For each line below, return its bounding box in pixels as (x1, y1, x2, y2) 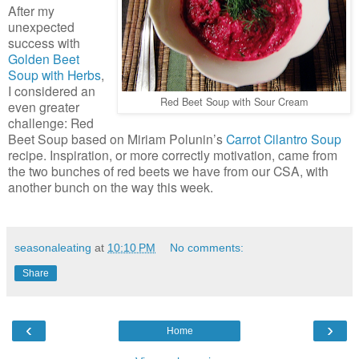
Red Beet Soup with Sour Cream (159, 93, 309, 109)
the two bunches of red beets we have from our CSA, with (8, 161, 329, 179)
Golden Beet (8, 49, 79, 67)
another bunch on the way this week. (8, 177, 213, 196)
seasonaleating (14, 240, 91, 254)
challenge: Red (8, 113, 94, 131)
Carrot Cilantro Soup (226, 129, 341, 147)
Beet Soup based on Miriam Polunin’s (8, 129, 226, 147)
